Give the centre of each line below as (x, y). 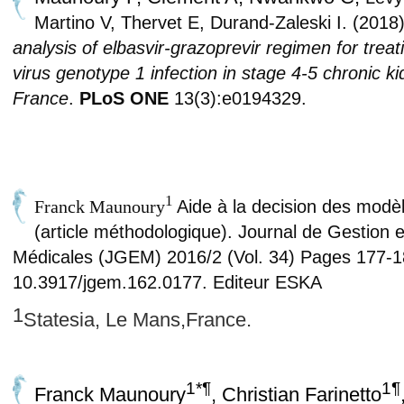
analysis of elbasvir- (91, 48)
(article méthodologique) (130, 231)
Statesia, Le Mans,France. (137, 319)
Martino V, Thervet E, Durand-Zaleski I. (193, 23)
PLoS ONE (124, 98)
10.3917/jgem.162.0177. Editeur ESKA (167, 282)
